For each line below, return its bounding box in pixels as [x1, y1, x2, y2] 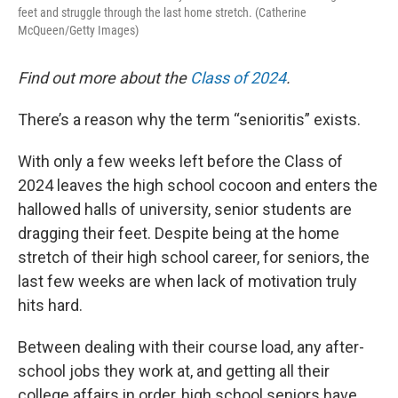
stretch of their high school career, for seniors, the [18, 247, 370, 267]
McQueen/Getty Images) [18, 22, 139, 37]
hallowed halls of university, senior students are [18, 199, 352, 219]
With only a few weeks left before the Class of [18, 151, 343, 171]
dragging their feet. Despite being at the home [18, 223, 339, 243]
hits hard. [18, 295, 83, 314]
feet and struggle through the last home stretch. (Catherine [18, 4, 306, 20]
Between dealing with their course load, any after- [18, 337, 364, 356]
